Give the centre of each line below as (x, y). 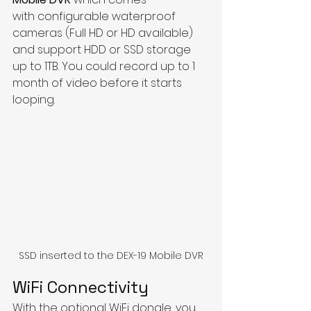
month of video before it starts (99, 83)
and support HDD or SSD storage (103, 49)
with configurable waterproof (95, 16)
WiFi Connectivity (81, 287)
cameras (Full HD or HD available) (104, 33)
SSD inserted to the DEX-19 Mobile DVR (111, 255)
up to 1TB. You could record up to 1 (105, 66)
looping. (34, 99)
